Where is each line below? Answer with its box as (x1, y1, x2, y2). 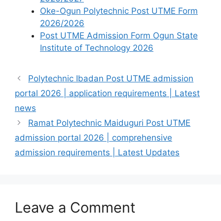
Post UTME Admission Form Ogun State (40, 31, 198, 40)
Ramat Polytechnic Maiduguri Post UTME (28, 118, 191, 128)
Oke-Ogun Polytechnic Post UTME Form (40, 6, 198, 16)
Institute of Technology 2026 (40, 43, 153, 53)
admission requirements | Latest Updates (15, 147, 180, 157)
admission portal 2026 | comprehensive (15, 133, 172, 143)
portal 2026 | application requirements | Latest (15, 88, 200, 98)
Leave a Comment (15, 199, 136, 216)
